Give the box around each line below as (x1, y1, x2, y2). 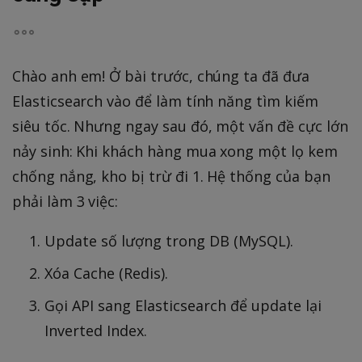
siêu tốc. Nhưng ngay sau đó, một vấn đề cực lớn (12, 116, 348, 137)
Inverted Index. (44, 321, 147, 341)
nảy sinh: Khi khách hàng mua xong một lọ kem (12, 141, 338, 162)
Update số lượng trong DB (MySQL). (44, 231, 293, 251)
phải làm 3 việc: (12, 192, 119, 212)
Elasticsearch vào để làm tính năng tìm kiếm (12, 91, 318, 112)
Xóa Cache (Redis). (44, 263, 168, 284)
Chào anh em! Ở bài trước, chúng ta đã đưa (12, 66, 309, 86)
